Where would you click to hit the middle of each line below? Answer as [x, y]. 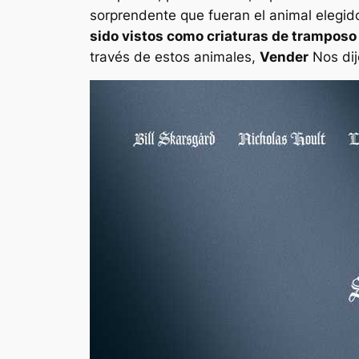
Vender [284, 56]
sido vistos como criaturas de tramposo [223, 36]
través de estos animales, [175, 56]
